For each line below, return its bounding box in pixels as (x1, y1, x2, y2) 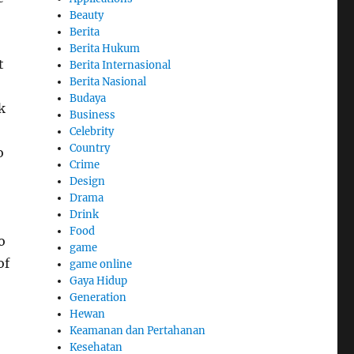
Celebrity (70, 124, 115, 138)
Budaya (70, 91, 107, 105)
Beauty (70, 8, 104, 22)
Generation (70, 290, 127, 304)
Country (70, 141, 111, 155)
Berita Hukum (70, 41, 141, 55)
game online (70, 257, 133, 271)
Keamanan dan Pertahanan (70, 323, 206, 337)
